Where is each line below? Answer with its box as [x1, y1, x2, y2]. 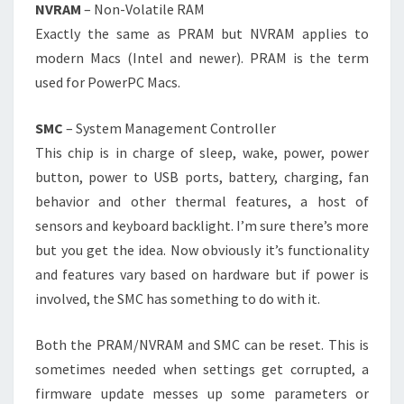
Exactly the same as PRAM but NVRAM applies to [35, 24, 369, 43]
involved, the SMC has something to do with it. [35, 289, 320, 308]
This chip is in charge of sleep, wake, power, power [35, 143, 369, 162]
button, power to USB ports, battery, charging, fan [35, 168, 369, 187]
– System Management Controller [63, 119, 276, 138]
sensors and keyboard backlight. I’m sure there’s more [35, 216, 369, 235]
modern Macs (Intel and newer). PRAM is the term [35, 49, 369, 68]
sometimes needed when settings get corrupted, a [35, 360, 369, 379]
